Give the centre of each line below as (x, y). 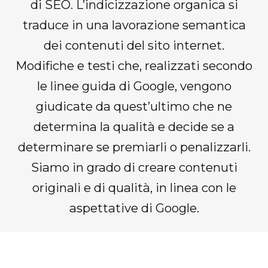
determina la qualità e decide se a (134, 127)
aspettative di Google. (134, 208)
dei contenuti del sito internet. (134, 45)
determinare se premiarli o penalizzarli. (134, 147)
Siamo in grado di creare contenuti (134, 167)
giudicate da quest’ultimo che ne (134, 106)
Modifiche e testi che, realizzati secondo (134, 66)
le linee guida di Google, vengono (134, 86)
